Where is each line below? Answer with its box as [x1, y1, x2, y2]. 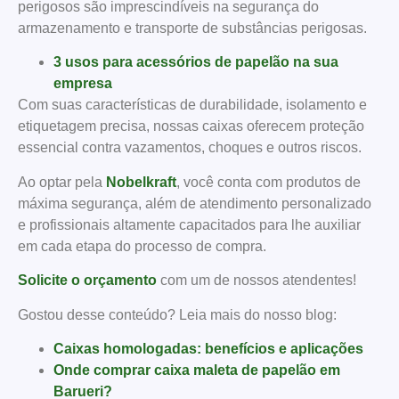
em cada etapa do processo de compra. [18, 238, 266, 254]
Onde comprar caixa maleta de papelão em [53, 362, 340, 379]
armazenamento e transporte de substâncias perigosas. [18, 20, 370, 37]
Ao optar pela [18, 174, 106, 190]
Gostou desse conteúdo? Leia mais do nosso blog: [18, 306, 337, 322]
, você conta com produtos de [176, 174, 361, 190]
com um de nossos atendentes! [157, 273, 356, 289]
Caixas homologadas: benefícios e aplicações [53, 341, 363, 357]
